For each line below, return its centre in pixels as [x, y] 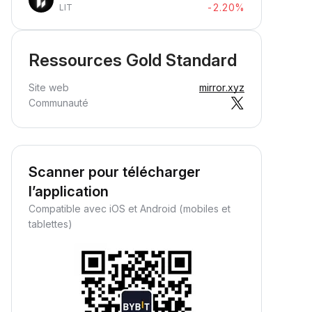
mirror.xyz [222, 87]
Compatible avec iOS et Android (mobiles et [130, 209]
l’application [69, 192]
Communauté [58, 103]
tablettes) [50, 224]
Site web [49, 87]
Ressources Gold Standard [133, 60]
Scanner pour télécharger [115, 172]
